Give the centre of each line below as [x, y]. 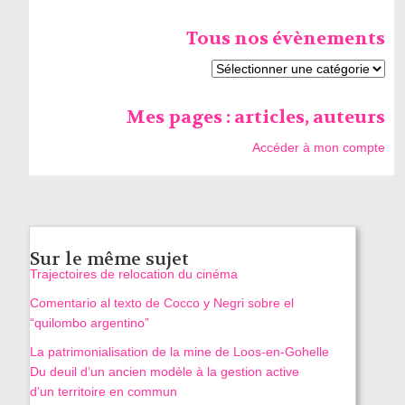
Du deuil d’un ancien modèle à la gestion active [164, 372]
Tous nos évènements [286, 39]
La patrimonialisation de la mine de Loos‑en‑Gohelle [179, 352]
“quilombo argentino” [89, 323]
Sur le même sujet [109, 259]
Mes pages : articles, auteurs [256, 118]
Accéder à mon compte [319, 148]
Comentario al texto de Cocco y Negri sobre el [161, 303]
